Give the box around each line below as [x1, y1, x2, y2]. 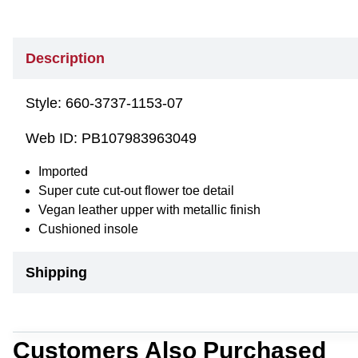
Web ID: [26, 130, 82, 146]
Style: [26, 95, 66, 111]
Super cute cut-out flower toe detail [38, 184, 234, 197]
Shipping [26, 265, 87, 280]
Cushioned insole [38, 222, 138, 236]
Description [26, 50, 105, 66]
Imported [38, 165, 88, 178]
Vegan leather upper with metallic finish [38, 203, 261, 217]
